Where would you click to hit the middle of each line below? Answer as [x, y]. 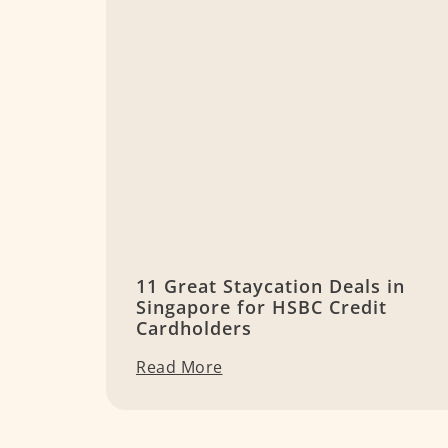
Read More [179, 367]
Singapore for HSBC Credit [261, 307]
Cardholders [194, 328]
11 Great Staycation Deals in [270, 286]
